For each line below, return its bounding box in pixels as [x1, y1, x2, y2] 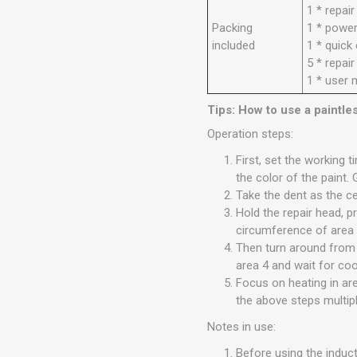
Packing [212, 21, 253, 36]
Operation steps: [207, 127, 294, 142]
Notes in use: [207, 320, 277, 335]
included [212, 38, 256, 53]
